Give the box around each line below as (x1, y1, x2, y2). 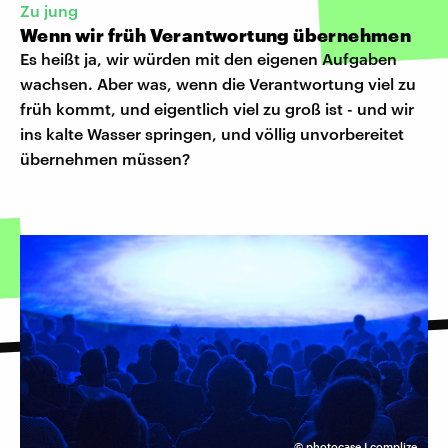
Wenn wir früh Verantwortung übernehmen (20, 23, 412, 46)
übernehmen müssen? (20, 148, 190, 168)
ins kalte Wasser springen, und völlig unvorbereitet (20, 123, 404, 143)
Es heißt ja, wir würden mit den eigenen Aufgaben (20, 48, 397, 68)
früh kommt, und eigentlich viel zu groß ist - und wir (20, 98, 414, 118)
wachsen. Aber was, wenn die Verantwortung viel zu (20, 73, 416, 93)
